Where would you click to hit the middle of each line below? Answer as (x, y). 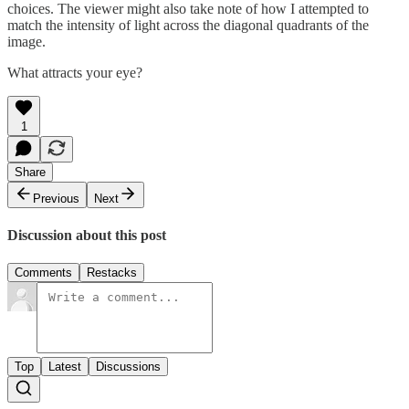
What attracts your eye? (75, 72)
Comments (43, 273)
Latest (65, 367)
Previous (56, 198)
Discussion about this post (87, 236)
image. (26, 41)
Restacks (112, 273)
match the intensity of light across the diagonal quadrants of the (188, 25)
